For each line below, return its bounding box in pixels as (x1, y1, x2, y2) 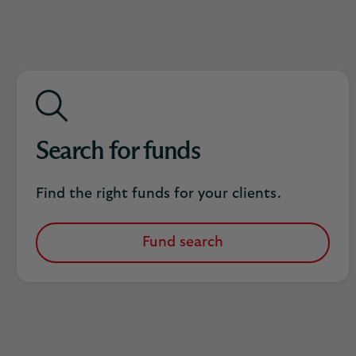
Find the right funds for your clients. (36, 187, 281, 201)
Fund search (142, 235, 223, 250)
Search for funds (36, 139, 199, 164)
